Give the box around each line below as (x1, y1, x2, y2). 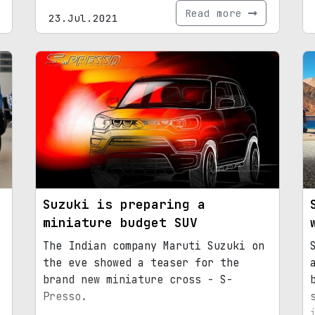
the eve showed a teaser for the (43, 255, 239, 270)
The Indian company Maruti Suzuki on (43, 238, 264, 253)
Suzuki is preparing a (43, 195, 205, 212)
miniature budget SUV (43, 214, 198, 231)
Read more (185, 6, 248, 20)
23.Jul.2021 (49, 11, 118, 25)
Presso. (43, 289, 87, 304)
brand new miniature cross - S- (43, 272, 233, 287)
